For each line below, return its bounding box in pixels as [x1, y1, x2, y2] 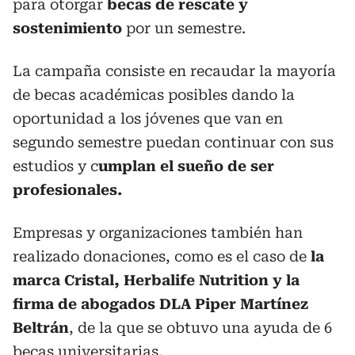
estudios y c [13, 157, 98, 174]
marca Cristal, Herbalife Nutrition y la [13, 271, 300, 288]
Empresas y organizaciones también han [13, 223, 303, 241]
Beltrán [13, 319, 69, 336]
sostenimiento [13, 19, 126, 36]
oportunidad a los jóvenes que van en [13, 109, 283, 127]
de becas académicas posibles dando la [13, 86, 295, 103]
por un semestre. [126, 19, 246, 36]
